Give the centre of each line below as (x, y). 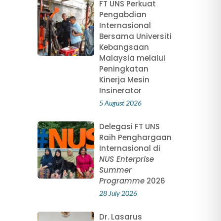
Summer (115, 170)
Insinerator (120, 91)
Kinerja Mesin (124, 80)
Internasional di (129, 148)
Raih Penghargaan (135, 138)
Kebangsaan (124, 47)
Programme (122, 181)
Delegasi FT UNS (129, 127)
